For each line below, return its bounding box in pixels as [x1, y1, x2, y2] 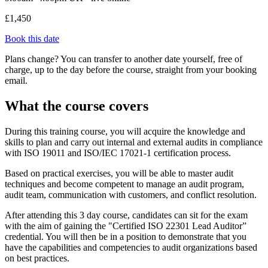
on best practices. [5, 253, 72, 264]
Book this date [5, 33, 59, 44]
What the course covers [5, 98, 148, 114]
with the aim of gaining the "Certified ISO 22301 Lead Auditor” [5, 221, 246, 232]
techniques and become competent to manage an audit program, [5, 179, 244, 190]
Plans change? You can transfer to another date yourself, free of [5, 54, 242, 65]
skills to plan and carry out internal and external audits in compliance [5, 137, 263, 148]
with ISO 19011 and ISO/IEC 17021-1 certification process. [5, 148, 231, 159]
